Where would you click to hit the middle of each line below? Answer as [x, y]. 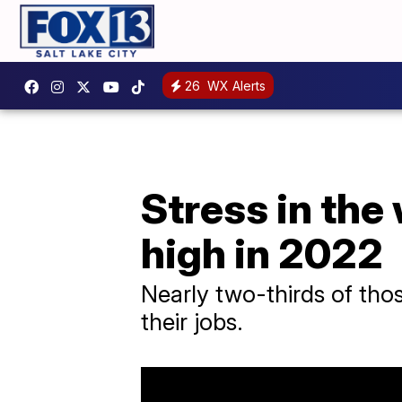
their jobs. [192, 321]
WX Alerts [235, 86]
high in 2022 [262, 253]
